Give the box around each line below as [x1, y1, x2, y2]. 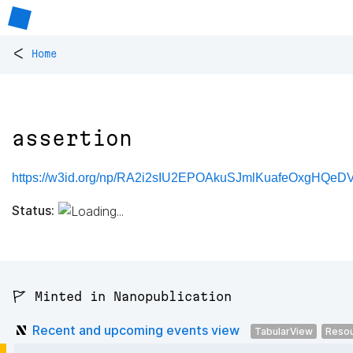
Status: [12, 202, 54, 218]
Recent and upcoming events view [32, 321, 240, 338]
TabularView [255, 325, 313, 337]
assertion [12, 127, 132, 150]
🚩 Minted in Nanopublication [12, 289, 232, 304]
